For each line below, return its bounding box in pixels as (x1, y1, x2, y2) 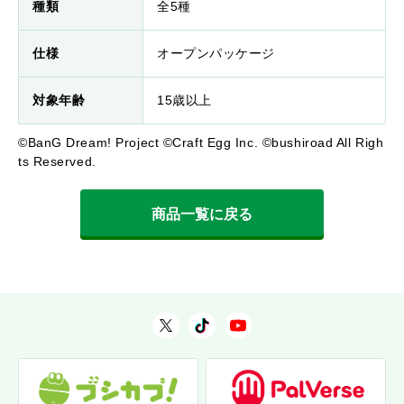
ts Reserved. (18, 154, 96, 170)
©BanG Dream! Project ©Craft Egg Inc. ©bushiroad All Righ (18, 135, 384, 151)
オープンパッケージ (157, 46, 276, 61)
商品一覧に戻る (151, 207, 252, 223)
